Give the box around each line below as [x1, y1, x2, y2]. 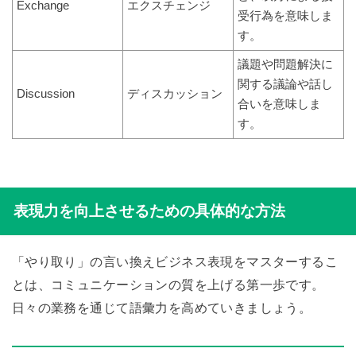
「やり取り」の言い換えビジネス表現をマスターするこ [11, 254, 339, 269]
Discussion [16, 87, 75, 100]
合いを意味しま [237, 97, 321, 110]
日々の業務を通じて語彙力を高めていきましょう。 [11, 300, 312, 315]
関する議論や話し [237, 77, 333, 91]
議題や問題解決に [237, 57, 333, 71]
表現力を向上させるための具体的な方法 [13, 203, 285, 220]
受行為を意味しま [237, 9, 333, 22]
